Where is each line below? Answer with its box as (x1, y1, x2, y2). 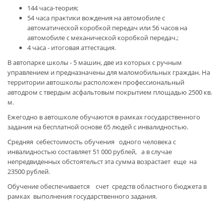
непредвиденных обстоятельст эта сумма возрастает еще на (7, 157, 198, 166)
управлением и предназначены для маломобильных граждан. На (7, 68, 210, 77)
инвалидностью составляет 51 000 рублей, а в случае (7, 147, 172, 156)
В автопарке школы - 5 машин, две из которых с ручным (7, 58, 182, 67)
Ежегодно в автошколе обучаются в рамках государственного (7, 112, 200, 121)
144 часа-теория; (27, 3, 78, 12)
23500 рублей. (7, 167, 50, 176)
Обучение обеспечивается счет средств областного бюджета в (7, 182, 207, 191)
